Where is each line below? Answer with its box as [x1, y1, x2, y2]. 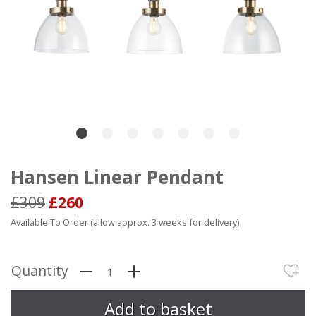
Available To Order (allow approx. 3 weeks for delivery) [11, 215, 239, 229]
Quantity [11, 260, 68, 280]
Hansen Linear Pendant [11, 164, 224, 190]
